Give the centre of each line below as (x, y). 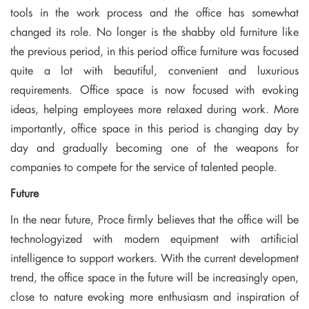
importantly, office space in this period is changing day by (154, 128)
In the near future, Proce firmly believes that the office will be (154, 219)
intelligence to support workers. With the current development (154, 258)
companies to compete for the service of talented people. (144, 167)
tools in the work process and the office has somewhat (154, 12)
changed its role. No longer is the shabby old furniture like (154, 32)
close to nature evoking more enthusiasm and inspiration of (154, 297)
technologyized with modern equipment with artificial (154, 239)
